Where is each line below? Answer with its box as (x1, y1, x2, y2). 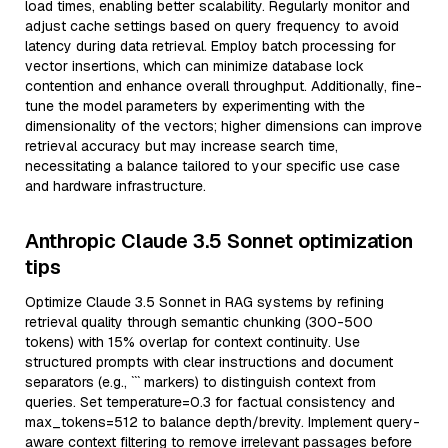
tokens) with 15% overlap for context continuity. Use (25, 333, 360, 351)
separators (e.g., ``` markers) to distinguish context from (25, 373, 376, 391)
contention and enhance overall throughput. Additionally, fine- (25, 77, 422, 95)
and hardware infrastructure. (25, 177, 206, 195)
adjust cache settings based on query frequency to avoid (25, 17, 399, 35)
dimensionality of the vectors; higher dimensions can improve (25, 117, 422, 135)
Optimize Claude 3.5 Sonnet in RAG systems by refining (25, 293, 384, 311)
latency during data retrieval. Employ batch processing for (25, 37, 396, 55)
